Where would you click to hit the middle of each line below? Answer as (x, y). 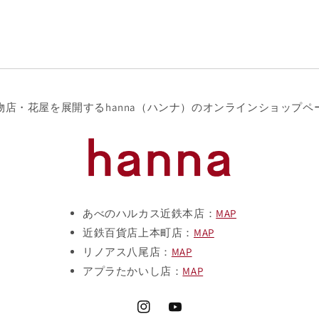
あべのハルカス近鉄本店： (149, 214)
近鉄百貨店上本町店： (138, 233)
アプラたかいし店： (132, 271)
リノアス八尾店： (127, 252)
